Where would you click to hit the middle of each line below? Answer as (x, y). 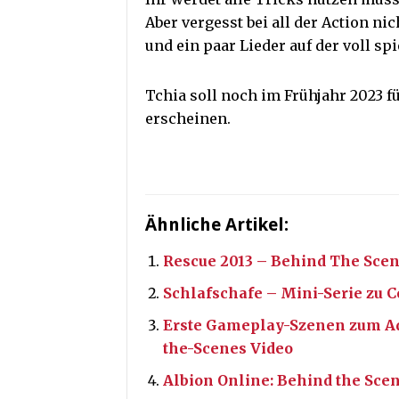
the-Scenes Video (228, 349)
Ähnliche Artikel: (217, 225)
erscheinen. (188, 119)
